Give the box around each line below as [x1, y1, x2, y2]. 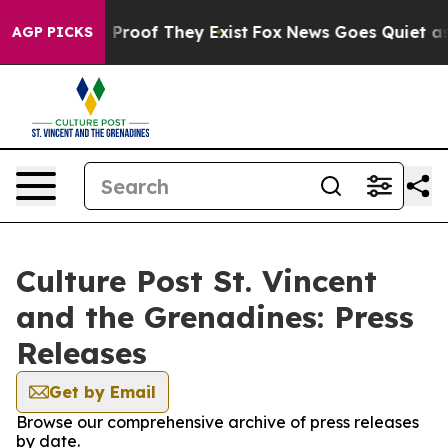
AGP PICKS [12, 23, 93, 41]
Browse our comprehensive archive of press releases [16, 412, 419, 432]
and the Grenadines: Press [16, 298, 414, 336]
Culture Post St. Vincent [16, 262, 377, 300]
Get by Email [49, 382, 156, 402]
